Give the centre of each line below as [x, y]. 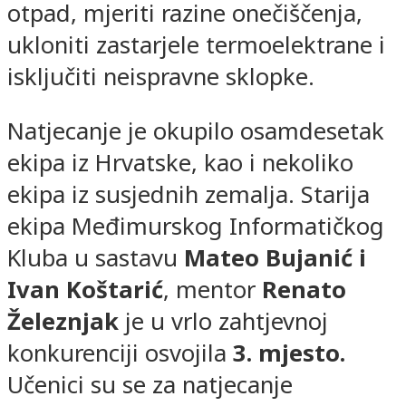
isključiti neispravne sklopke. [161, 76]
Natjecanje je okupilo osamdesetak [196, 131]
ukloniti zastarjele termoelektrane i [196, 44]
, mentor [213, 290]
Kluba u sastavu [96, 258]
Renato [304, 290]
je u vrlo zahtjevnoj [223, 322]
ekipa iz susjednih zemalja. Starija [188, 195]
